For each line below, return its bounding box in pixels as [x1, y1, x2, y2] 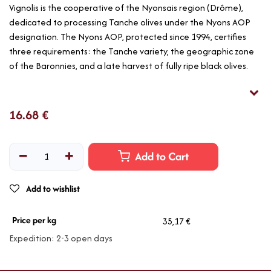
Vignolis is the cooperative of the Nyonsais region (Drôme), [9, 1, 243, 15]
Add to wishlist [26, 182, 80, 195]
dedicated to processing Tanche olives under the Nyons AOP [9, 16, 250, 29]
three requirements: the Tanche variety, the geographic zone [9, 45, 254, 58]
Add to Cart [132, 148, 189, 165]
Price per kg [11, 214, 56, 227]
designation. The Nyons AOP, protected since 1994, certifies [9, 30, 246, 44]
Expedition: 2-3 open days [9, 232, 113, 245]
